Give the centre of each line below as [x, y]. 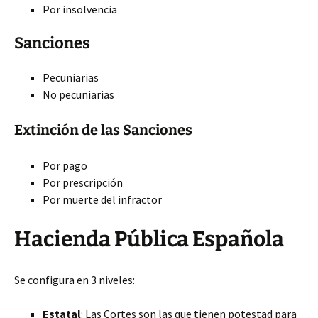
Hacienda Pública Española [149, 239]
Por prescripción [83, 182]
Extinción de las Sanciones [103, 130]
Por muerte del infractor [102, 199]
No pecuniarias [78, 94]
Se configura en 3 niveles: [75, 280]
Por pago [65, 165]
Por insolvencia [80, 9]
